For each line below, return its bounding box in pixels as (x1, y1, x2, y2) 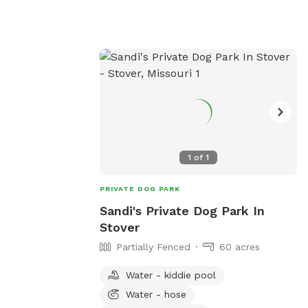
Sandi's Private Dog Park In (99, 203, 265, 218)
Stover (99, 219, 140, 234)
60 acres (219, 241, 260, 252)
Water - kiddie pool (125, 269, 216, 280)
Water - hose (125, 288, 186, 300)
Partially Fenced (115, 241, 190, 252)
